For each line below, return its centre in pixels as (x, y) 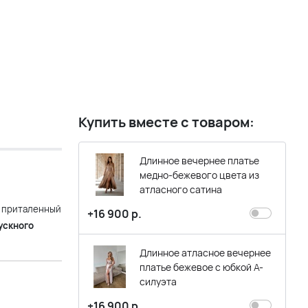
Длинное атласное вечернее (205, 253)
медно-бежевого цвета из (199, 175)
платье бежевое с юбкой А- (201, 267)
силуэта (158, 282)
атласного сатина (181, 189)
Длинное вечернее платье (199, 161)
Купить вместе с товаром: (166, 122)
